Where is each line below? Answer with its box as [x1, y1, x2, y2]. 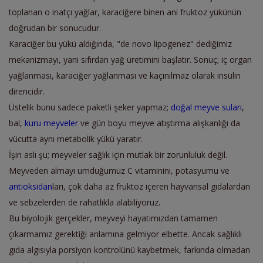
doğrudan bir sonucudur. [9, 22, 101, 33]
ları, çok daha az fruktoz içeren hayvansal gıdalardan [52, 180, 250, 192]
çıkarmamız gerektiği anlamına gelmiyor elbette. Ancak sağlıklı [9, 228, 242, 240]
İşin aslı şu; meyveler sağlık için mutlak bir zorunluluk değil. [9, 149, 227, 160]
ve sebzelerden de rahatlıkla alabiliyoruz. [9, 196, 160, 208]
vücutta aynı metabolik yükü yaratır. [9, 133, 143, 144]
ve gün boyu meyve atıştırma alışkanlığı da [78, 117, 240, 129]
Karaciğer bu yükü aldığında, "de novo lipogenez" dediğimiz [9, 38, 232, 49]
